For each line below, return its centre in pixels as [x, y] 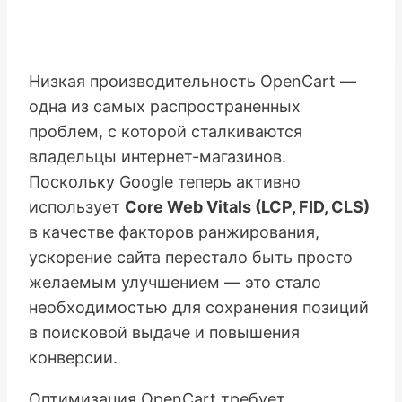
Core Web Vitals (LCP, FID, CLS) [247, 206]
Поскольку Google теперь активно [165, 181]
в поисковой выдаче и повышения [164, 332]
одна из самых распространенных [165, 106]
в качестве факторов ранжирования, [174, 232]
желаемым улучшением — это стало [175, 282]
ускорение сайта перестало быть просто [191, 257]
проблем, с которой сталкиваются [166, 131]
